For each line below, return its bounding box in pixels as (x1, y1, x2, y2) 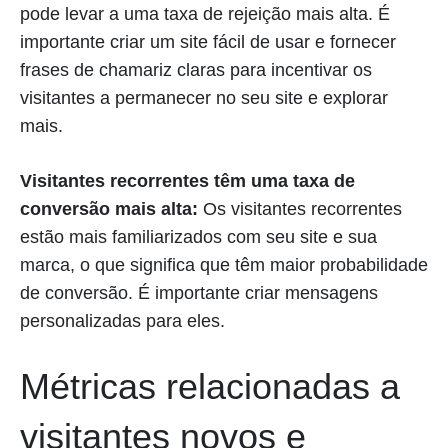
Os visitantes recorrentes (198, 199, 402, 220)
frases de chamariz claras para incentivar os (20, 60, 372, 81)
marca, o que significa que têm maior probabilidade (20, 255, 428, 276)
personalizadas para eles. (20, 311, 225, 332)
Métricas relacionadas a (20, 366, 400, 408)
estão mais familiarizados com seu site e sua (20, 227, 377, 248)
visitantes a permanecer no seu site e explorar (20, 88, 388, 109)
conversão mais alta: (20, 199, 198, 220)
